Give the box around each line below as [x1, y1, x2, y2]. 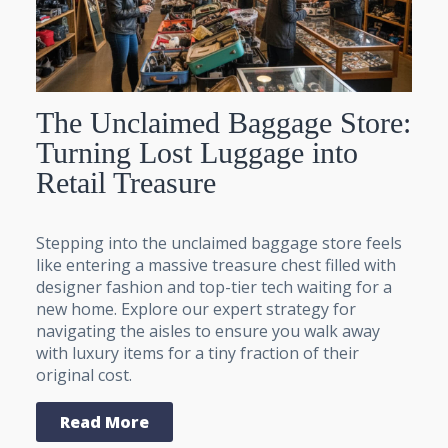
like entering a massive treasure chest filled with [36, 254, 396, 277]
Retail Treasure [36, 166, 216, 200]
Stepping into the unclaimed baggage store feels [36, 232, 402, 255]
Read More [60, 411, 149, 434]
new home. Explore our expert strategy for [36, 298, 356, 321]
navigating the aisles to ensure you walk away [36, 320, 380, 343]
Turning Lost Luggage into [36, 136, 358, 170]
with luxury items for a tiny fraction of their [36, 342, 359, 365]
